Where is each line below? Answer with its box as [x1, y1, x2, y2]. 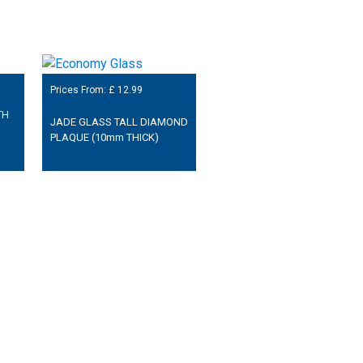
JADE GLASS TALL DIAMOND [49, 116, 188, 129]
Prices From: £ [49, 83, 117, 96]
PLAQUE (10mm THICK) [49, 131, 159, 144]
